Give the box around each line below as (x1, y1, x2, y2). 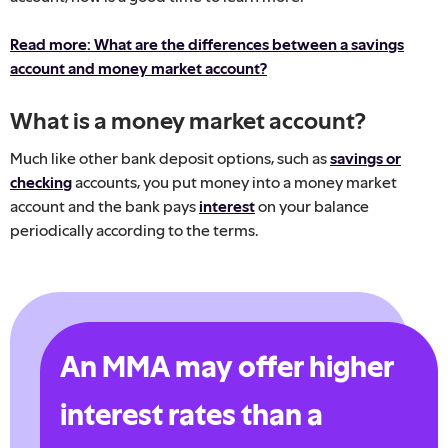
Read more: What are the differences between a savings (10, 34, 404, 53)
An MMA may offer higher (60, 348, 394, 383)
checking (10, 172, 72, 191)
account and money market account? (10, 58, 267, 77)
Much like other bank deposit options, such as (10, 148, 330, 167)
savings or (330, 148, 401, 167)
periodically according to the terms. (10, 220, 259, 239)
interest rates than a (60, 396, 323, 431)
